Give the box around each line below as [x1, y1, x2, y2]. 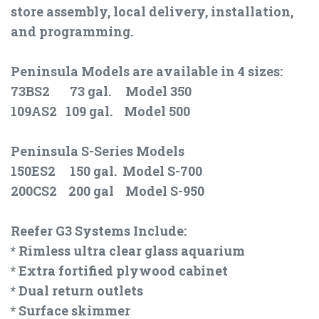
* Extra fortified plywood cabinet [11, 262, 228, 280]
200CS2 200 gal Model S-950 [11, 182, 204, 200]
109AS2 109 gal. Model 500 [11, 103, 190, 120]
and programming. [11, 23, 133, 41]
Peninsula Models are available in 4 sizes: [11, 63, 283, 80]
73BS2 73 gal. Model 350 [11, 83, 192, 100]
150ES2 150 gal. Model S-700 [11, 162, 202, 180]
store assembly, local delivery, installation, [11, 3, 293, 21]
